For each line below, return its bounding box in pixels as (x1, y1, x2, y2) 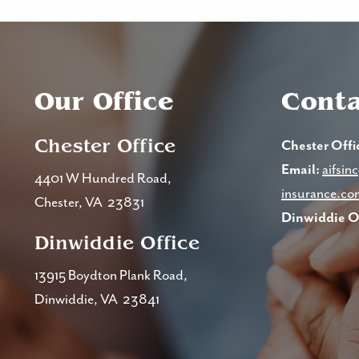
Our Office (34, 87, 174, 117)
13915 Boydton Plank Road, (34, 268, 188, 284)
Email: (281, 162, 320, 179)
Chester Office (34, 135, 176, 158)
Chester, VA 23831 (34, 195, 144, 212)
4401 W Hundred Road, (34, 171, 171, 188)
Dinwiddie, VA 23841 (34, 292, 159, 309)
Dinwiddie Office (34, 232, 200, 255)
